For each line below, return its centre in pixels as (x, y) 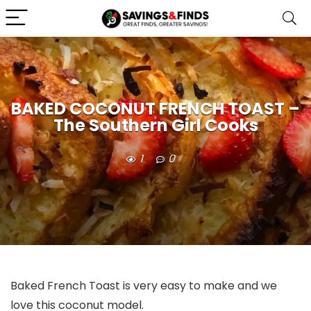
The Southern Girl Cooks (155, 126)
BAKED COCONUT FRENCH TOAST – (155, 109)
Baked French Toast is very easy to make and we (144, 286)
